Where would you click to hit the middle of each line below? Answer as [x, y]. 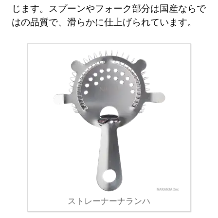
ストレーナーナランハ [109, 200]
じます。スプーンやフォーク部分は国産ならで [109, 8]
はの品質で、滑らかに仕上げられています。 [104, 22]
